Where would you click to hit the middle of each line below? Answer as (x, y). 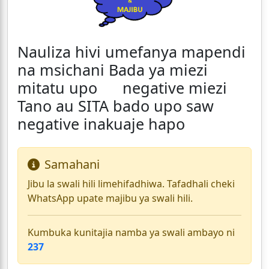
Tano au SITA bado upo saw (116, 106)
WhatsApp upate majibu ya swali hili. (110, 198)
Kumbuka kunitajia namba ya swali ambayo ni (131, 233)
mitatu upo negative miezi (122, 88)
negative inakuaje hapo (101, 124)
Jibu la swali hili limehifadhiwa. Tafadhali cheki (131, 184)
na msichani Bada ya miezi (113, 70)
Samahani (72, 165)
